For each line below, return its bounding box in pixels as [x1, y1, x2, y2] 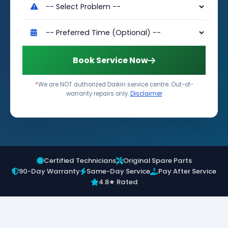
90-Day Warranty [19, 166, 80, 176]
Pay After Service [158, 166, 216, 176]
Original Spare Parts [123, 156, 192, 165]
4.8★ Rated [98, 177, 138, 187]
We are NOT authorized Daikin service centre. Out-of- [38, 80, 193, 89]
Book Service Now [73, 54, 148, 66]
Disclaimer [130, 90, 162, 98]
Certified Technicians [43, 156, 116, 165]
